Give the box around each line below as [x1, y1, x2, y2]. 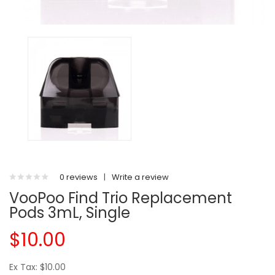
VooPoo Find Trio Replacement [9, 188, 232, 208]
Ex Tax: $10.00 [9, 261, 66, 273]
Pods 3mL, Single [9, 203, 130, 223]
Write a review [112, 171, 169, 183]
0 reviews [60, 171, 98, 183]
